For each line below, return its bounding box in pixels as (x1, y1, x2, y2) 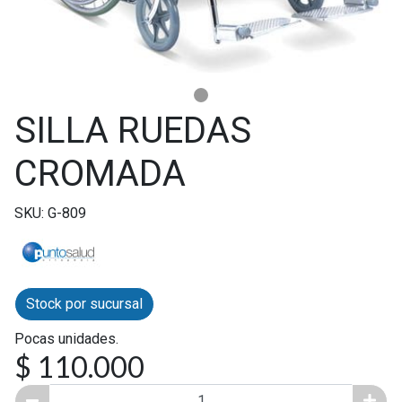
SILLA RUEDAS (14, 109, 251, 152)
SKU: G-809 (14, 204, 86, 222)
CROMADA (14, 152, 186, 195)
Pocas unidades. (14, 329, 118, 347)
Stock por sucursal (26, 294, 143, 312)
